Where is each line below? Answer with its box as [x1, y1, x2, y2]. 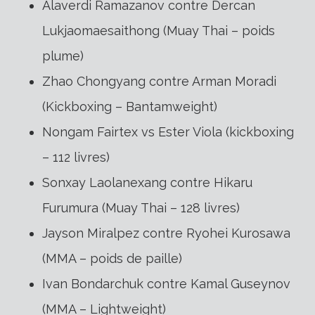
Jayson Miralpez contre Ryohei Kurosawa [42, 226, 290, 241]
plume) [42, 49, 84, 64]
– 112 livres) [42, 150, 110, 165]
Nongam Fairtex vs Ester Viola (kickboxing [42, 124, 294, 140]
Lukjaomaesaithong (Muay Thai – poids [42, 23, 275, 39]
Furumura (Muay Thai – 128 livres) [42, 200, 240, 216]
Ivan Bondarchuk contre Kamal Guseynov [42, 276, 290, 292]
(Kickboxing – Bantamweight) [42, 99, 217, 115]
